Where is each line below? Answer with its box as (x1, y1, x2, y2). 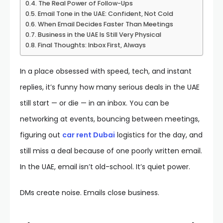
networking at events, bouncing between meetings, (20, 114, 200, 124)
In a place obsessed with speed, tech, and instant (20, 66, 192, 76)
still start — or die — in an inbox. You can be (20, 98, 169, 108)
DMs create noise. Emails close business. (20, 188, 159, 198)
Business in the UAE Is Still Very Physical (37, 30, 161, 39)
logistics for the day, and (115, 130, 203, 140)
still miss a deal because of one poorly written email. (20, 146, 202, 156)
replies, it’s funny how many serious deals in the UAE (20, 82, 200, 92)
